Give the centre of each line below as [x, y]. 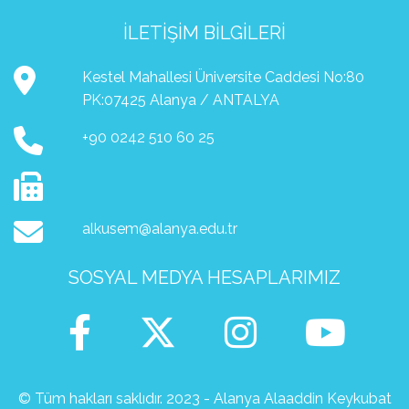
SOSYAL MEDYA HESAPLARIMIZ [204, 278]
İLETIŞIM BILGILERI [204, 33]
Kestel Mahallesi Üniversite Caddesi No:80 [223, 78]
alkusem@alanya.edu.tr [159, 229]
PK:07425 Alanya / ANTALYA [180, 100]
